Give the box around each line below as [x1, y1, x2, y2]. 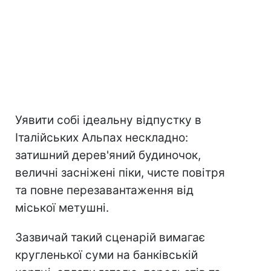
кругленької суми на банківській [15, 248, 198, 263]
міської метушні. [15, 201, 109, 215]
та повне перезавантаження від [15, 183, 194, 198]
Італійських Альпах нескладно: [15, 131, 188, 145]
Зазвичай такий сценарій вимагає [15, 230, 205, 245]
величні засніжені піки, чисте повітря [15, 166, 225, 180]
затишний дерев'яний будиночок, [15, 148, 201, 163]
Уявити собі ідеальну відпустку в [15, 113, 201, 128]
